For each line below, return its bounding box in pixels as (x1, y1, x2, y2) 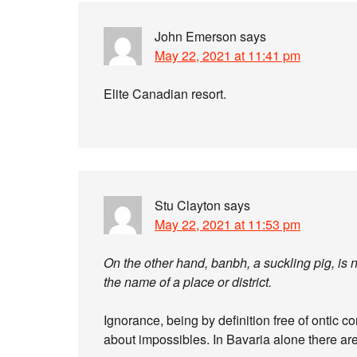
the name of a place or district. (104, 273, 272, 291)
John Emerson (155, 27, 237, 45)
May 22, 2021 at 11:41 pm (155, 46, 300, 65)
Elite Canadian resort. (104, 84, 226, 103)
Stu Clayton (155, 196, 221, 214)
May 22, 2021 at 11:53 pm (155, 215, 300, 233)
